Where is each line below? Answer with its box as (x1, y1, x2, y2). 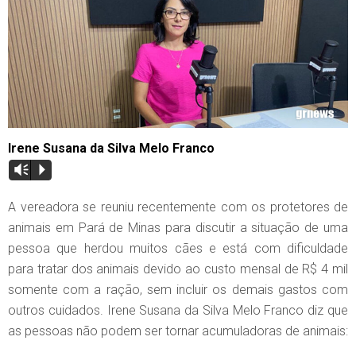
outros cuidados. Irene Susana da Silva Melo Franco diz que (8, 303, 348, 319)
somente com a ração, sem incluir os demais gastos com (8, 282, 348, 298)
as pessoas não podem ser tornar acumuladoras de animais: (8, 323, 348, 339)
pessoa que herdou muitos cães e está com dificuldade (8, 241, 348, 257)
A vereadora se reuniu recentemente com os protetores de (8, 199, 348, 215)
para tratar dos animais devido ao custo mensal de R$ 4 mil (8, 261, 348, 277)
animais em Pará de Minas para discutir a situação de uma (8, 220, 348, 236)
